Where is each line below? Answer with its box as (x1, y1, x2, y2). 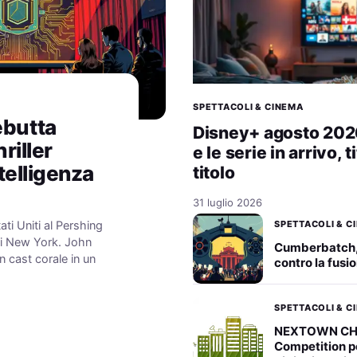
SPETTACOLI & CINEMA (193, 100, 304, 112)
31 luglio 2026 (193, 195, 262, 209)
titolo (193, 162, 235, 182)
